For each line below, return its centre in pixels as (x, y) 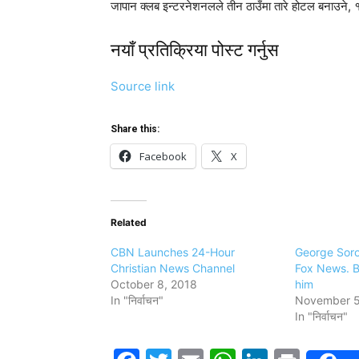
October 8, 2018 (154, 284)
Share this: (135, 129)
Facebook (163, 156)
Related (129, 222)
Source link (143, 86)
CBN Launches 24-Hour (173, 252)
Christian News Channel (173, 268)
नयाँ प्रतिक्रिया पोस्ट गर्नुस (195, 50)
